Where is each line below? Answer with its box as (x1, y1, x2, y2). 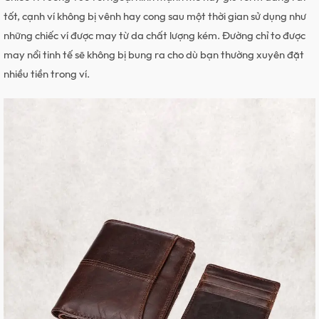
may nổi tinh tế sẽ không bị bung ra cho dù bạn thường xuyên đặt (4, 46, 304, 63)
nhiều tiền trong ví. (4, 66, 90, 82)
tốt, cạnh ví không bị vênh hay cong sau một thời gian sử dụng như (4, 8, 306, 24)
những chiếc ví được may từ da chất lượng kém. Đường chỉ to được (4, 27, 305, 43)
